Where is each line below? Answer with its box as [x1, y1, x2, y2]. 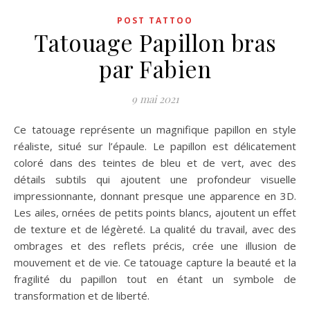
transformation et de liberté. [14, 289, 149, 302]
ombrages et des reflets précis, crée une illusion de [14, 239, 296, 253]
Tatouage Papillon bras [33, 27, 277, 57]
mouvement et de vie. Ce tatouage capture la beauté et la [14, 255, 296, 269]
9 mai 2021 [131, 92, 179, 106]
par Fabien [99, 53, 211, 84]
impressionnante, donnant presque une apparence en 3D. [14, 189, 296, 203]
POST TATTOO [117, 15, 193, 26]
